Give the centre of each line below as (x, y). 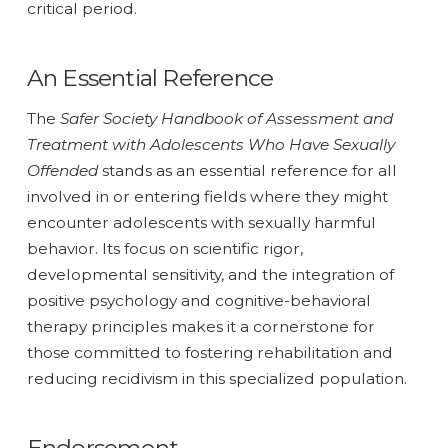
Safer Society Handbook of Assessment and (226, 118)
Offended (62, 170)
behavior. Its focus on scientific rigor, (164, 248)
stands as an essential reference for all (247, 170)
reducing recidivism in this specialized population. (216, 378)
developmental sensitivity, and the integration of (210, 274)
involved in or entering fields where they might (207, 196)
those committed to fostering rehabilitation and (209, 352)
